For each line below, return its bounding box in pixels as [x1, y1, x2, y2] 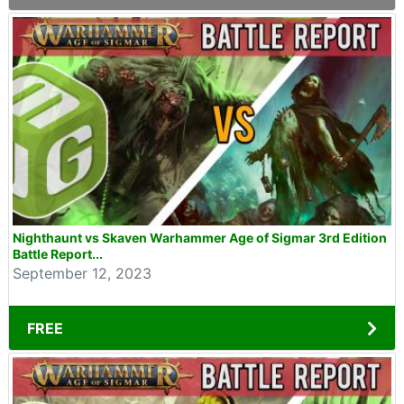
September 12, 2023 [13, 264, 151, 282]
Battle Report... [13, 246, 103, 262]
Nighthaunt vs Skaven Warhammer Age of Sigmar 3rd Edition [13, 230, 387, 245]
